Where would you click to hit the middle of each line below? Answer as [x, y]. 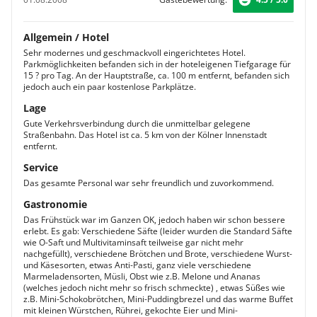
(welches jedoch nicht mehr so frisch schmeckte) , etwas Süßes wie [154, 288]
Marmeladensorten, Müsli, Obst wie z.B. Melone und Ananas [142, 276]
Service [41, 167]
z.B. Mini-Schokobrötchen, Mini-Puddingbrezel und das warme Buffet [158, 299]
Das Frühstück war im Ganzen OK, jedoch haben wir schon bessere [154, 220]
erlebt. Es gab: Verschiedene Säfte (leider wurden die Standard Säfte [158, 231]
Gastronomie [55, 204]
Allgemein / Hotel [66, 37]
